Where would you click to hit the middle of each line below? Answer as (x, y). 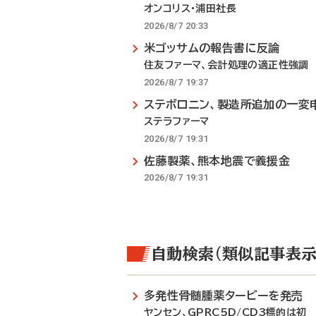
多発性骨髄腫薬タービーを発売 (224, 296)
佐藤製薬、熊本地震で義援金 (217, 161)
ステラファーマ (177, 121)
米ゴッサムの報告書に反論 (212, 48)
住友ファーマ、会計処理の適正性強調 (226, 65)
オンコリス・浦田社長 (190, 8)
